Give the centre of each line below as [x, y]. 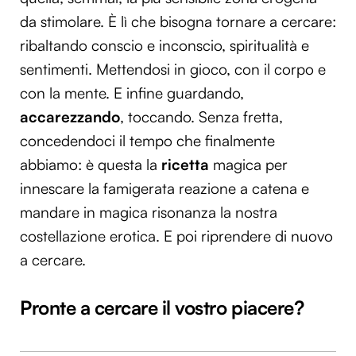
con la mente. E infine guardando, [132, 93]
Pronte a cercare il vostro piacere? [162, 307]
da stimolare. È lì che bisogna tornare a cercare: [178, 22]
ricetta [185, 165]
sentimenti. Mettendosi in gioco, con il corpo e [173, 70]
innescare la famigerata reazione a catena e [164, 189]
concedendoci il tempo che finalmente [147, 141]
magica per [248, 165]
